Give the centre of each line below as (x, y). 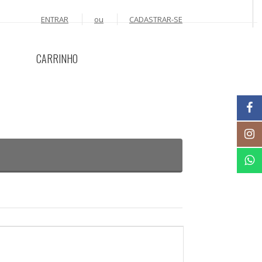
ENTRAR (55, 19)
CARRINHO (57, 58)
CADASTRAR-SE (156, 19)
